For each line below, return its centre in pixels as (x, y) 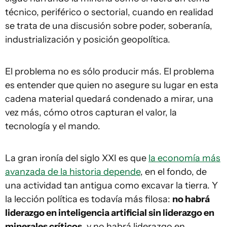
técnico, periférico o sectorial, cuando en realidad (109, 12)
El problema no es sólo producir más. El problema (110, 71)
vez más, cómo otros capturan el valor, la (91, 112)
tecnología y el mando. (53, 126)
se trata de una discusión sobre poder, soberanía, (109, 26)
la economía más (184, 158)
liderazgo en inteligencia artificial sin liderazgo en (110, 213)
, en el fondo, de (174, 172)
